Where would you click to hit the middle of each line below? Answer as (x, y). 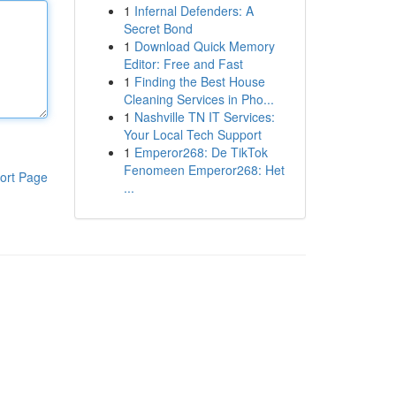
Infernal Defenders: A (194, 11)
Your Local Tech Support (192, 134)
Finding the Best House (199, 81)
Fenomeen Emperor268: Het (204, 170)
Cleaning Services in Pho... (198, 99)
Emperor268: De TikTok (201, 152)
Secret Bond (158, 28)
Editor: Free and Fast (183, 64)
